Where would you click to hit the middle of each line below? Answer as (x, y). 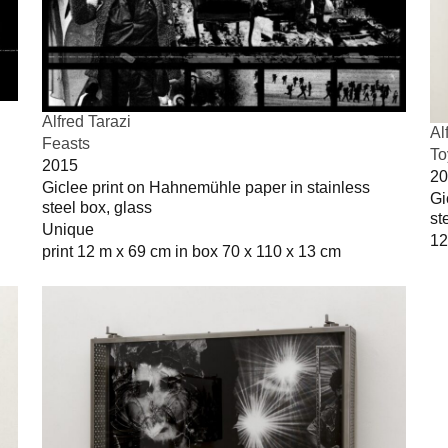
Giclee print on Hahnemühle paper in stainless (206, 187)
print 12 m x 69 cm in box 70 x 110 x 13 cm (191, 251)
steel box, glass (97, 207)
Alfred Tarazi (86, 121)
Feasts (66, 143)
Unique (68, 229)
